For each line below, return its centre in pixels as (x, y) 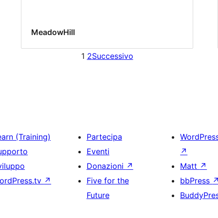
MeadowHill (53, 32)
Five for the (108, 181)
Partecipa (104, 137)
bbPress (196, 181)
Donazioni (106, 166)
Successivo (112, 56)
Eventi (98, 151)
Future (98, 195)
